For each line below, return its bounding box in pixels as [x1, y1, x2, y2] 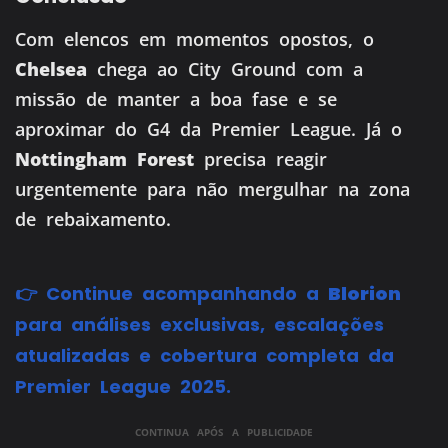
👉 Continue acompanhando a [15, 281, 328, 307]
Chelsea [15, 57, 87, 82]
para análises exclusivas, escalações [15, 312, 384, 338]
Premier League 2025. [15, 374, 231, 400]
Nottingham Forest [15, 147, 194, 172]
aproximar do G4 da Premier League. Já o [15, 117, 402, 142]
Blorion [328, 281, 401, 307]
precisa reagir [194, 147, 327, 172]
